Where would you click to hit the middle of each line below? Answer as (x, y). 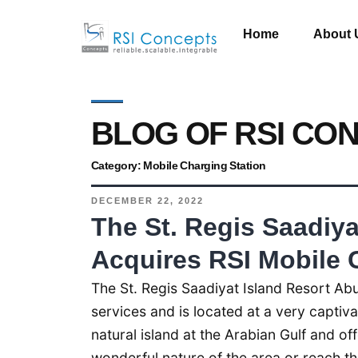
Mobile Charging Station (205, 165)
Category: (117, 165)
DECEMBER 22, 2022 (147, 201)
